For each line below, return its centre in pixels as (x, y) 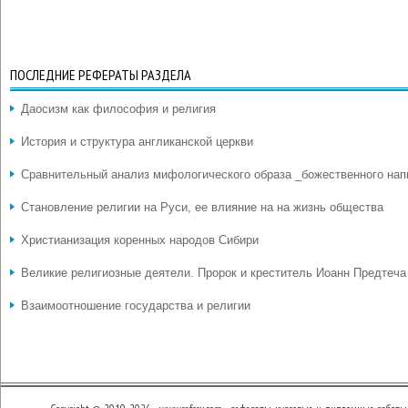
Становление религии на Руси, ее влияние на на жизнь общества (202, 207)
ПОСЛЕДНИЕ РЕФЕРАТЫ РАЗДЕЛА (101, 75)
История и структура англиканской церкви (137, 142)
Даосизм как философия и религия (118, 109)
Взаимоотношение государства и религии (136, 306)
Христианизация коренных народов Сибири (140, 240)
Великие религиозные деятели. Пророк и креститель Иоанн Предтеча (214, 273)
